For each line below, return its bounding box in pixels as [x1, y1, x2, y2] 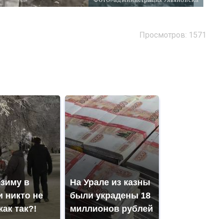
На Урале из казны [70, 177, 150, 188]
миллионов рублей [70, 204, 153, 214]
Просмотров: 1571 [139, 30, 206, 40]
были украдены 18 [70, 191, 151, 201]
